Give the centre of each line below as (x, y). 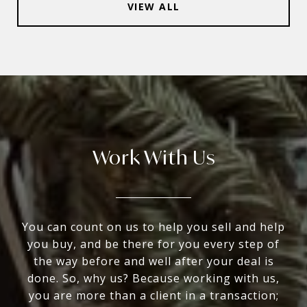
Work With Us (153, 157)
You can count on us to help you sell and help (153, 227)
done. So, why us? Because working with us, (153, 278)
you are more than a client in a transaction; (153, 295)
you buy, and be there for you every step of (153, 244)
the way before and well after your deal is (153, 261)
